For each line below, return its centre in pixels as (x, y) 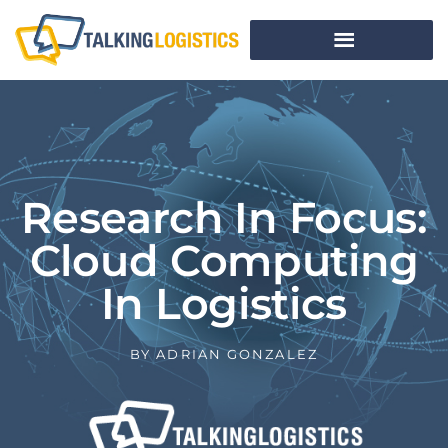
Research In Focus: (224, 217)
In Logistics (224, 303)
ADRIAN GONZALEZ (234, 354)
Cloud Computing (224, 260)
